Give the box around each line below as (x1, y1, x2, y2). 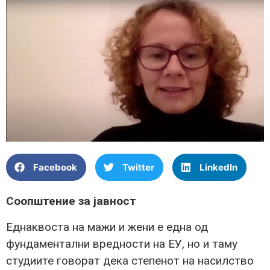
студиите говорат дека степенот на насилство (6, 253, 254, 268)
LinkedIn (199, 161, 237, 173)
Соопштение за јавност (6, 194, 136, 209)
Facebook (33, 161, 77, 173)
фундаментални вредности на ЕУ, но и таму (6, 236, 237, 251)
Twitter (122, 161, 154, 173)
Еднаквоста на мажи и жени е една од (6, 219, 208, 234)
